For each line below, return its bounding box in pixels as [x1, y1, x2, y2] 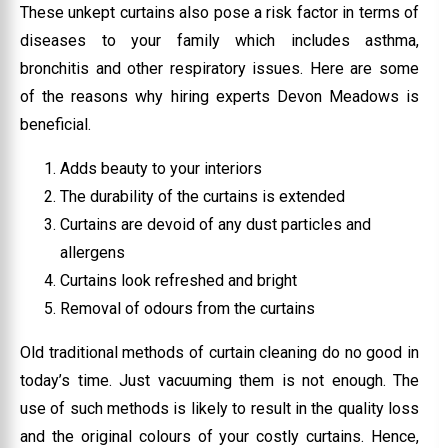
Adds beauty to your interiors [60, 158, 262, 178]
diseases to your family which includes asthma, [20, 30, 420, 50]
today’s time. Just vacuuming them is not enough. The [20, 370, 420, 390]
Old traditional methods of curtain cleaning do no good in [20, 342, 420, 362]
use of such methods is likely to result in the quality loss [20, 398, 420, 418]
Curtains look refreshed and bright [60, 270, 297, 290]
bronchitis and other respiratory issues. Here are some [20, 58, 420, 78]
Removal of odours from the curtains [60, 298, 315, 318]
